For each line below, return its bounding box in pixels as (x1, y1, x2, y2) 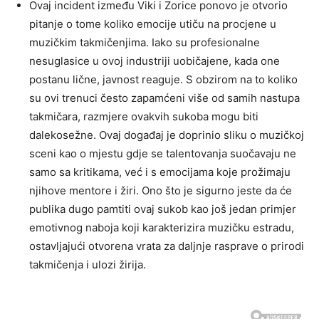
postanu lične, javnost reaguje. (29, 72, 186, 86)
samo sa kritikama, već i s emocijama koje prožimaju (29, 164, 291, 179)
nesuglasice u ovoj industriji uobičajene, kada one (29, 53, 280, 68)
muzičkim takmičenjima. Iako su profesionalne (29, 35, 260, 49)
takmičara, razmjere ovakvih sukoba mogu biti (29, 109, 258, 123)
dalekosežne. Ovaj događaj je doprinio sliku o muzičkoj (29, 127, 304, 142)
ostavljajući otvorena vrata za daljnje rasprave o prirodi (29, 239, 304, 253)
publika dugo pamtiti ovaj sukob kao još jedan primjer (29, 202, 296, 216)
